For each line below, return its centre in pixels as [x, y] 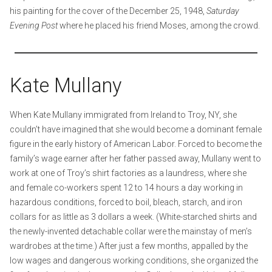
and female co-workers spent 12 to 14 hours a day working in [126, 187]
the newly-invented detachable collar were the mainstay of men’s [131, 231]
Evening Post [34, 25]
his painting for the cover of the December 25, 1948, [108, 11]
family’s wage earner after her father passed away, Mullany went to [135, 158]
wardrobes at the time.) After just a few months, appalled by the [129, 246]
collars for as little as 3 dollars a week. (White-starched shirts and [133, 216]
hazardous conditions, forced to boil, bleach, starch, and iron [126, 202]
